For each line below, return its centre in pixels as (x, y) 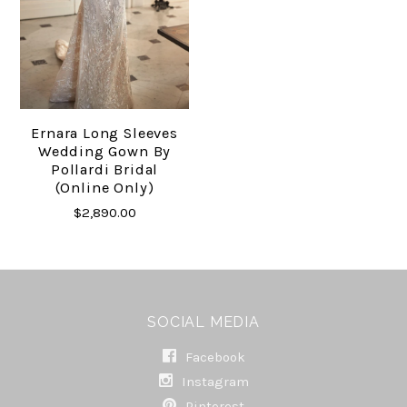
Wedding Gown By (104, 151)
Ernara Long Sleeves (104, 133)
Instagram (213, 381)
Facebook (213, 357)
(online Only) (104, 187)
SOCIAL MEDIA (203, 322)
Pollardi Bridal (104, 169)
